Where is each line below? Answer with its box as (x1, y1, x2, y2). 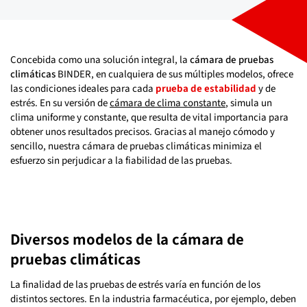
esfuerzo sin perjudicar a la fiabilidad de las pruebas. (10, 153, 232, 167)
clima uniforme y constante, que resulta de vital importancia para (10, 110, 288, 124)
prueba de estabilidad (156, 82, 256, 95)
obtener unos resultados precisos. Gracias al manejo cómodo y (10, 125, 275, 138)
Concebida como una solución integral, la (10, 53, 190, 66)
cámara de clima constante (110, 96, 225, 110)
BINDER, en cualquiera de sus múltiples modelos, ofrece (56, 67, 293, 81)
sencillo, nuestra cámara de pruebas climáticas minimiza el (10, 139, 262, 153)
